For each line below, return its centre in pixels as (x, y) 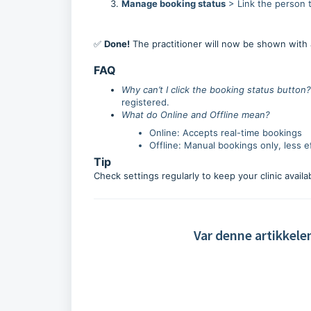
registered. (145, 102)
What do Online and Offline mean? (196, 115)
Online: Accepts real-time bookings (226, 133)
